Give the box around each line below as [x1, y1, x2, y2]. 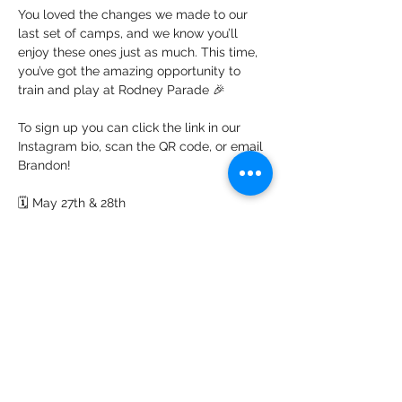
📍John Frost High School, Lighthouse [18, 233, 240, 248]
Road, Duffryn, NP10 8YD [18, 252, 162, 267]
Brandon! [18, 158, 71, 172]
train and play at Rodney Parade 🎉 [18, 83, 225, 97]
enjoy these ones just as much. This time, [18, 45, 261, 59]
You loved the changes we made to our [18, 7, 251, 22]
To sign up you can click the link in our [18, 120, 244, 135]
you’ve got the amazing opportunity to [18, 64, 244, 78]
